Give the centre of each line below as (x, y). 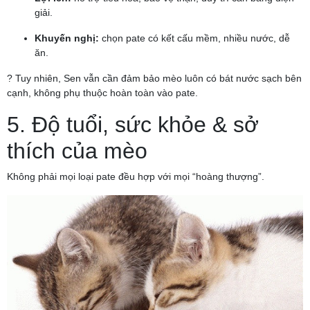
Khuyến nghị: (67, 38)
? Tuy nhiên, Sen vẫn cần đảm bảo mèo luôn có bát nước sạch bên (154, 79)
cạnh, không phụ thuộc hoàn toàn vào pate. (102, 93)
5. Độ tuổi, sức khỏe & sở (133, 125)
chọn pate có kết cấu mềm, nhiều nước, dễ (194, 38)
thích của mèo (77, 151)
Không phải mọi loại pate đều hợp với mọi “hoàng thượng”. (136, 177)
